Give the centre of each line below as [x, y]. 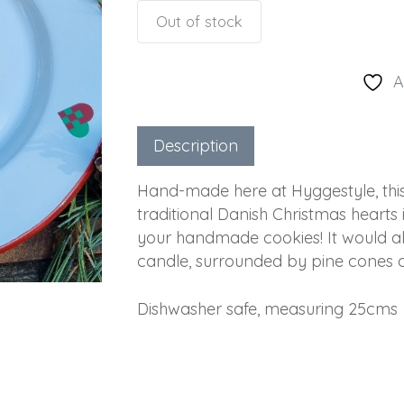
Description [195, 146]
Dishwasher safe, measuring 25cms [267, 309]
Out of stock [199, 21]
